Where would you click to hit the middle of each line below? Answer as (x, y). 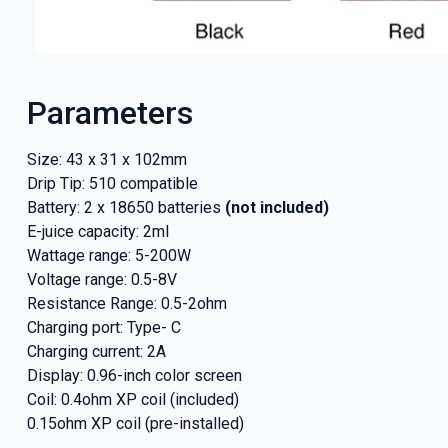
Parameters (109, 112)
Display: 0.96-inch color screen (134, 375)
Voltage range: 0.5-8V (101, 279)
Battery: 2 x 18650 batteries (125, 207)
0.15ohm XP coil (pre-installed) (135, 423)
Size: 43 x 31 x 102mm (106, 159)
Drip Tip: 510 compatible (112, 183)
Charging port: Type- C (103, 327)
